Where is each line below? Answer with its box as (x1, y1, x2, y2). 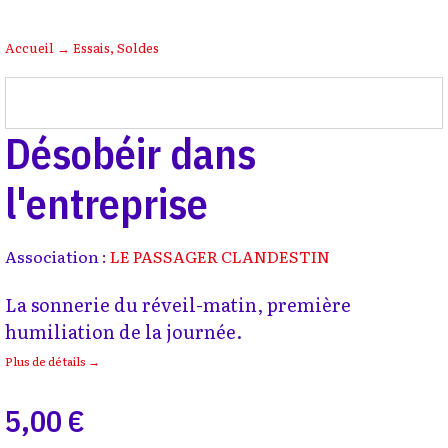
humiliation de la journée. (5, 318, 242, 345)
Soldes (117, 38, 159, 57)
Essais (73, 38, 110, 57)
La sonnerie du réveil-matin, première (5, 291, 351, 318)
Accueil (5, 38, 54, 57)
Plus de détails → (5, 352, 100, 370)
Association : (5, 244, 110, 268)
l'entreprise (5, 176, 208, 231)
